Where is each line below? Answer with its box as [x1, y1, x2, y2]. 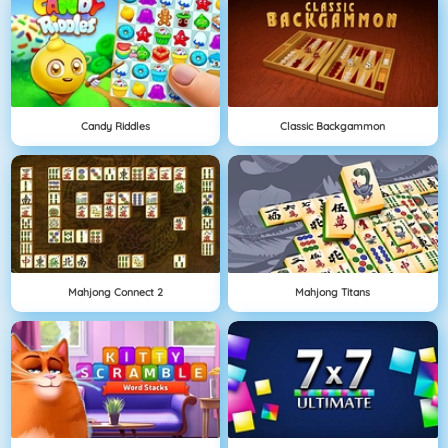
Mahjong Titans [295, 284, 371, 299]
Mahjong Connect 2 [67, 284, 163, 299]
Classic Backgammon [280, 119, 386, 134]
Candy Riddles [80, 119, 150, 134]
